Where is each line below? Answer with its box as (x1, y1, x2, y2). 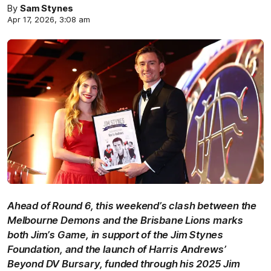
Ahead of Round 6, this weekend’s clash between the (7, 199, 256, 212)
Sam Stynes (19, 3, 73, 14)
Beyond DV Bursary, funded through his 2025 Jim (7, 257, 240, 270)
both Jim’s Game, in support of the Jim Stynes (7, 228, 223, 241)
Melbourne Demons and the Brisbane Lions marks (7, 214, 243, 226)
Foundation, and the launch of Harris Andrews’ (7, 243, 226, 255)
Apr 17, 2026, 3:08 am (7, 15, 90, 24)
